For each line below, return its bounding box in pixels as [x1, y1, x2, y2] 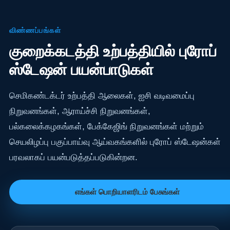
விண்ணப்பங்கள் [9, 26, 61, 34]
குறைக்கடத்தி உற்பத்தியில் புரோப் [9, 42, 217, 60]
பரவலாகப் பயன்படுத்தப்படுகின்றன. [9, 152, 138, 162]
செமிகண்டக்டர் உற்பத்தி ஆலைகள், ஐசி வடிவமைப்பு [9, 90, 195, 101]
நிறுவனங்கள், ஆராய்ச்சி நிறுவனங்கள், [9, 106, 150, 116]
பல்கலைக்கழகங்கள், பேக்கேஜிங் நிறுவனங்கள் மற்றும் [9, 121, 204, 131]
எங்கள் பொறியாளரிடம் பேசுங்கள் [75, 187, 180, 196]
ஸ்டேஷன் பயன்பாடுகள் [9, 61, 154, 78]
